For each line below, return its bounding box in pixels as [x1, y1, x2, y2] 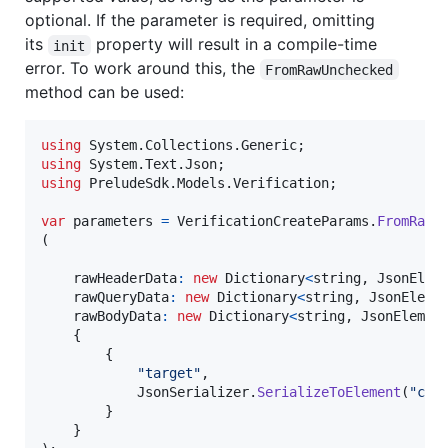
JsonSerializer [137, 384, 249, 401]
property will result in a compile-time [90, 34, 382, 55]
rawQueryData [73, 289, 169, 306]
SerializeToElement [257, 384, 401, 401]
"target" [137, 365, 201, 382]
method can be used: [25, 82, 184, 103]
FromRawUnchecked [265, 61, 394, 78]
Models [177, 175, 225, 192]
